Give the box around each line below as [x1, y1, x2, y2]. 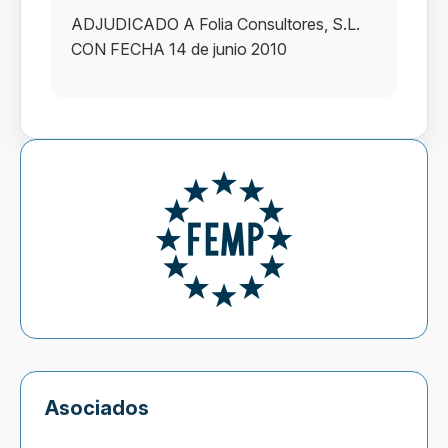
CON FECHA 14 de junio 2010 [71, 39, 287, 59]
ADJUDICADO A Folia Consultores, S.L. [71, 14, 360, 34]
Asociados [45, 396, 149, 420]
